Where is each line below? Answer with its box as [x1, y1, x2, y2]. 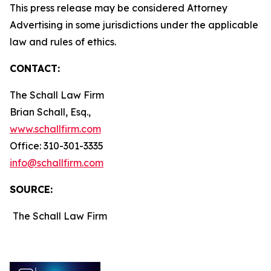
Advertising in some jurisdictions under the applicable [10, 19, 258, 31]
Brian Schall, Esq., [10, 106, 91, 118]
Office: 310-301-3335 [10, 140, 103, 152]
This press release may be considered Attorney [10, 2, 227, 14]
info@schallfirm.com [10, 157, 103, 169]
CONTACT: [10, 62, 60, 74]
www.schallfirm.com [10, 123, 101, 135]
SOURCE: [10, 183, 53, 195]
